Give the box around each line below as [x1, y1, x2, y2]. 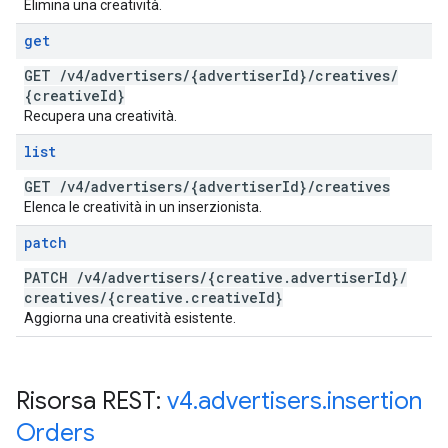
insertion [327, 386, 422, 416]
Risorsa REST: [16, 386, 167, 416]
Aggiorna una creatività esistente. [24, 310, 236, 326]
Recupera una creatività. [24, 108, 177, 124]
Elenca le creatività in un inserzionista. [24, 199, 262, 215]
